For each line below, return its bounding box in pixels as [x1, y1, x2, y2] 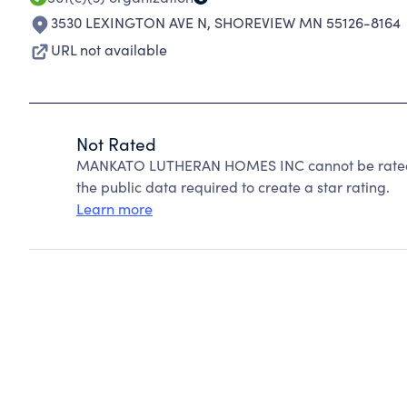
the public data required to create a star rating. [76, 177, 390, 196]
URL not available [51, 40, 167, 59]
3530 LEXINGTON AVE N [51, 13, 207, 32]
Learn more [76, 199, 153, 218]
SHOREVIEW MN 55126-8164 [214, 13, 401, 32]
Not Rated [76, 132, 156, 155]
